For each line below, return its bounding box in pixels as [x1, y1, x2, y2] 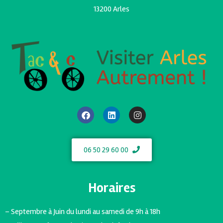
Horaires [88, 180, 135, 197]
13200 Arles [94, 3, 129, 14]
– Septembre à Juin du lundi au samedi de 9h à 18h [5, 207, 160, 217]
